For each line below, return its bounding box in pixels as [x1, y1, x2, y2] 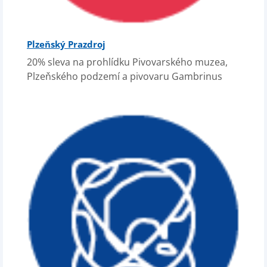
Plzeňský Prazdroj [27, 38, 105, 50]
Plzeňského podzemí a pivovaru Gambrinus [27, 70, 222, 83]
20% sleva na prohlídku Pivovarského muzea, [27, 55, 228, 69]
